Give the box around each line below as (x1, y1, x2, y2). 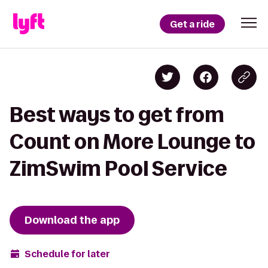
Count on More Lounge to (10, 130, 255, 153)
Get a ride (170, 17, 215, 31)
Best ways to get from (10, 103, 224, 126)
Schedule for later (25, 247, 110, 260)
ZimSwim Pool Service (10, 157, 227, 179)
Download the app (25, 213, 120, 227)
